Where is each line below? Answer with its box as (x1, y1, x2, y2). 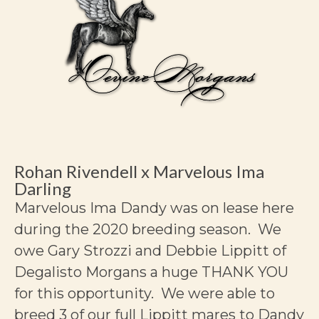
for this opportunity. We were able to (14, 284, 275, 302)
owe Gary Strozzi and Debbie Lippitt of (14, 241, 286, 259)
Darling (14, 177, 71, 199)
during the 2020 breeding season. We (14, 220, 281, 238)
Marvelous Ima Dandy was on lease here (14, 199, 294, 216)
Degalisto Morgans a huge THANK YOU (14, 263, 288, 281)
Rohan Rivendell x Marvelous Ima (14, 160, 264, 182)
